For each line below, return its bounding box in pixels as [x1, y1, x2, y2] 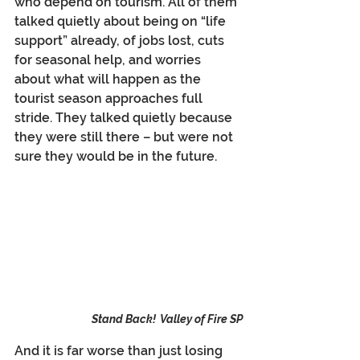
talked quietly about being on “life [14, 13, 229, 29]
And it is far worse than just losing [14, 342, 226, 358]
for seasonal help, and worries [14, 51, 204, 67]
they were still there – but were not [14, 129, 236, 145]
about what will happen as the [14, 71, 204, 87]
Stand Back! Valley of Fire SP [92, 312, 243, 325]
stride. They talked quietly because [14, 109, 235, 125]
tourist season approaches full [14, 90, 206, 106]
